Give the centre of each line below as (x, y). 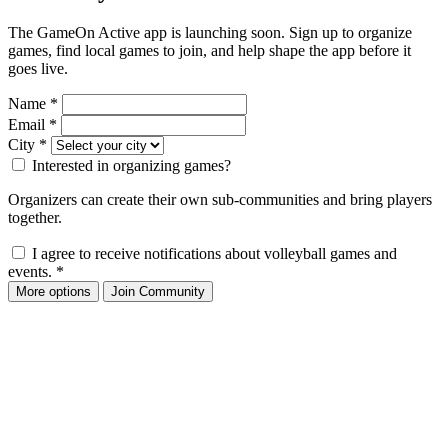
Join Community (158, 292)
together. (35, 218)
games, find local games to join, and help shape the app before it (209, 51)
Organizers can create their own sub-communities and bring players (220, 200)
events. (32, 272)
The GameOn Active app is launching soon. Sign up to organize (210, 33)
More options (53, 292)
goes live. (38, 69)
